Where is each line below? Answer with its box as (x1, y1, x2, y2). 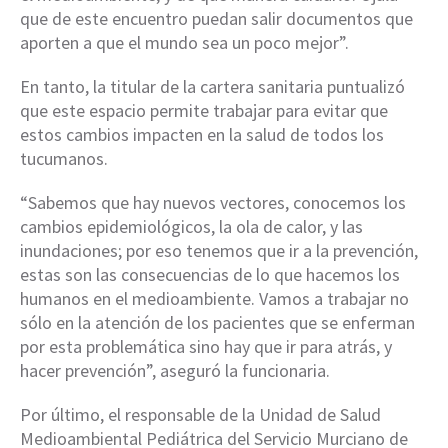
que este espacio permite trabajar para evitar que (20, 98, 388, 122)
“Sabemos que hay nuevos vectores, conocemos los (20, 190, 406, 214)
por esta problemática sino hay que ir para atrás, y (20, 334, 392, 358)
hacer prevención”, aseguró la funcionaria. (20, 358, 330, 382)
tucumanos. (20, 146, 108, 170)
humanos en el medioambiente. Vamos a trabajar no (20, 286, 409, 310)
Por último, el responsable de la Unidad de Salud (20, 402, 381, 426)
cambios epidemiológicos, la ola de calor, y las (20, 214, 363, 238)
